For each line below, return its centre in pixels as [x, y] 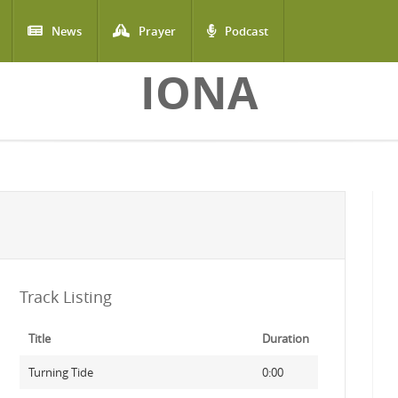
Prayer [157, 31]
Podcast [247, 31]
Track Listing [65, 297]
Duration [285, 338]
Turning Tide [60, 372]
